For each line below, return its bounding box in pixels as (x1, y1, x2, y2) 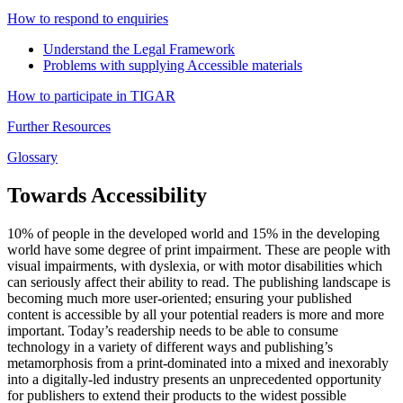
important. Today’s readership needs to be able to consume (7, 322, 338, 338)
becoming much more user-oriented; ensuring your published (7, 290, 352, 306)
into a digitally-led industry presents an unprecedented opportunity (7, 371, 381, 387)
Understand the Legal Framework (43, 41, 235, 58)
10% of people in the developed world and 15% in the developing (7, 225, 380, 241)
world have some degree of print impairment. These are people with (7, 241, 390, 257)
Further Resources (7, 119, 111, 135)
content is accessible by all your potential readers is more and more (7, 306, 384, 322)
